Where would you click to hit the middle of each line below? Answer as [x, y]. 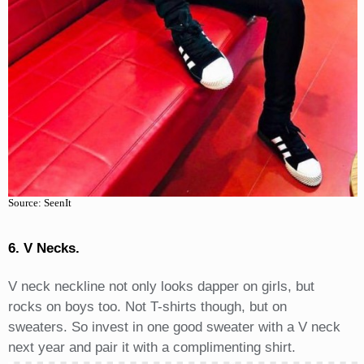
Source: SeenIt [39, 203]
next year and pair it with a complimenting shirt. [152, 348]
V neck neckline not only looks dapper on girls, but [161, 287]
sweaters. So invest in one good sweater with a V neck [174, 327]
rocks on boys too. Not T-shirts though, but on [147, 307]
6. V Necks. [43, 249]
